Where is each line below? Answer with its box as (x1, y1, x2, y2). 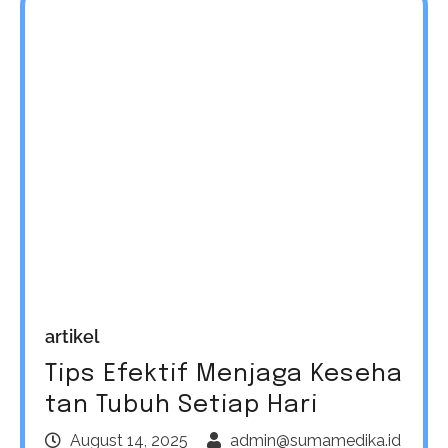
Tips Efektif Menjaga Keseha (45, 361, 403, 387)
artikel (45, 325, 99, 347)
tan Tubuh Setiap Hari (45, 392, 318, 418)
